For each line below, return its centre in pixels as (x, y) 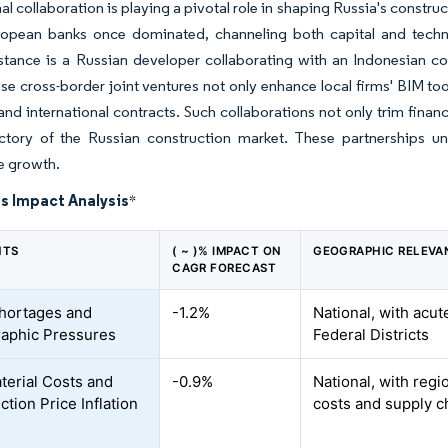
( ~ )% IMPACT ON (227, 251)
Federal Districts (371, 334)
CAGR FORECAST (224, 268)
